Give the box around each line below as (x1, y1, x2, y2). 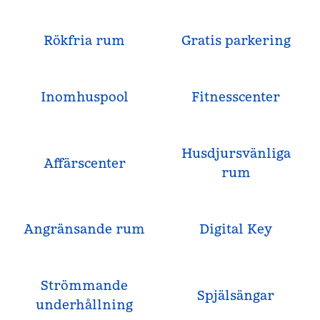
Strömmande (41, 277, 128, 294)
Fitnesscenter (191, 89, 280, 105)
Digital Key (199, 221, 272, 237)
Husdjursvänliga (181, 145, 291, 161)
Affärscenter (43, 154, 126, 171)
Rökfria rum (44, 32, 125, 49)
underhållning (36, 296, 133, 313)
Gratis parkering (181, 32, 291, 49)
